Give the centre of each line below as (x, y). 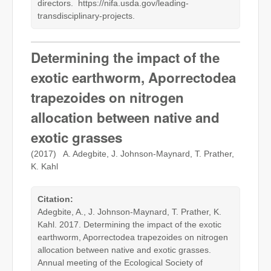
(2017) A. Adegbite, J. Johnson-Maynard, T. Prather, (132, 154)
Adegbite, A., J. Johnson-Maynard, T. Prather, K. (129, 211)
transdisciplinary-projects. (86, 15)
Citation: (55, 199)
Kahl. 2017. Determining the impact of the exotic (129, 224)
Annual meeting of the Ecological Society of (120, 262)
